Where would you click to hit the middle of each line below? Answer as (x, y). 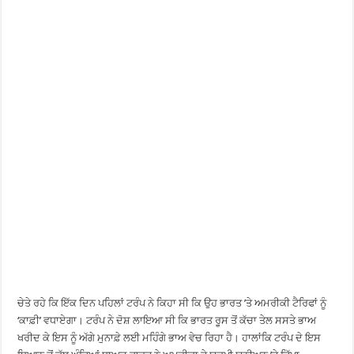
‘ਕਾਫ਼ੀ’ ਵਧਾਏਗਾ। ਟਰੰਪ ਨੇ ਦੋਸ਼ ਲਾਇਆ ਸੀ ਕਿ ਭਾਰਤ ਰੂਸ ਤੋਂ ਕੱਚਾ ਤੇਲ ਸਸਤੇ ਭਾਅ (167, 320)
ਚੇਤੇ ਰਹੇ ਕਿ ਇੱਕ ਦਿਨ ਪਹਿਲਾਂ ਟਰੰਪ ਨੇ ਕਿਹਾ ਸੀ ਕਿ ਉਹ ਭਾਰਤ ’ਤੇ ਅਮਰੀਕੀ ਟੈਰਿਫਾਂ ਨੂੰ (172, 303)
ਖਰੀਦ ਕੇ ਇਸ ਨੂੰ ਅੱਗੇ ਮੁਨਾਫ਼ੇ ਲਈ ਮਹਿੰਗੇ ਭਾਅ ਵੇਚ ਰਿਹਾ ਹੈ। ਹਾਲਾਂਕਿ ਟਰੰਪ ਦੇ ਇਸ (169, 337)
